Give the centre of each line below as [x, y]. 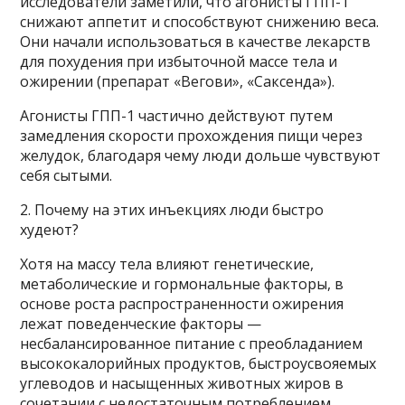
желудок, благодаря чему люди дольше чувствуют [201, 155]
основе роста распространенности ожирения [182, 303]
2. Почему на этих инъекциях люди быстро [172, 209]
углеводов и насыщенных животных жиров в [182, 383]
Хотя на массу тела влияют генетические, [167, 264]
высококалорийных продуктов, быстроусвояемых [198, 363]
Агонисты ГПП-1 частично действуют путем [177, 115]
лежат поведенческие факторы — [141, 323]
